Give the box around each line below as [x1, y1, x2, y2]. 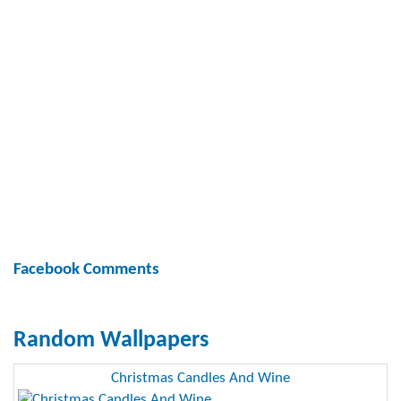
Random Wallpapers [13, 328, 209, 353]
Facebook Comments [13, 260, 159, 278]
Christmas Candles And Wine [111, 370, 290, 386]
